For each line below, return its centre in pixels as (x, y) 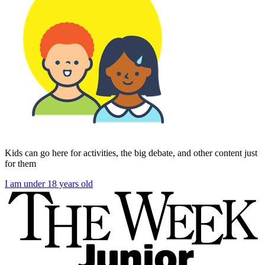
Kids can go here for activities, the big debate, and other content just (131, 153)
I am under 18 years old (49, 183)
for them (20, 163)
